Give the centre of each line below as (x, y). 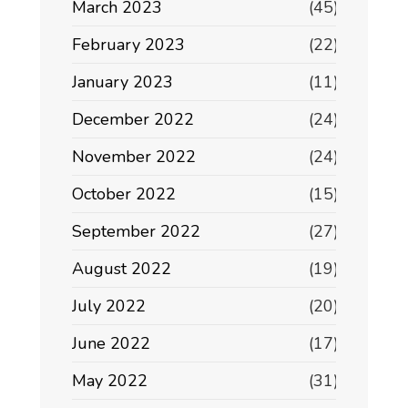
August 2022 (122, 269)
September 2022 (136, 232)
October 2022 (124, 194)
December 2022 (133, 120)
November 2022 (134, 157)
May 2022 (110, 381)
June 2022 (111, 344)
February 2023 (128, 45)
